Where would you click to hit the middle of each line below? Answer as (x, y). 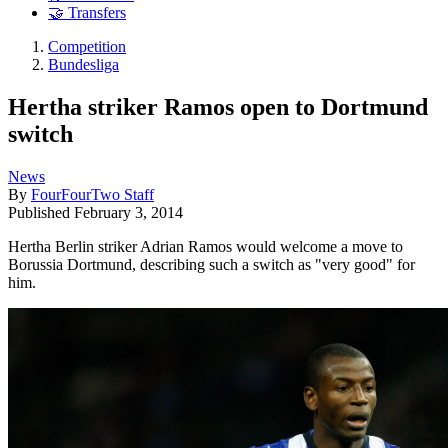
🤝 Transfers (87, 13)
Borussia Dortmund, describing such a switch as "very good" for (211, 264)
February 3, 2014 (128, 212)
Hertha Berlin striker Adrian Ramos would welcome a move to (205, 246)
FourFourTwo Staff (92, 194)
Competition (87, 47)
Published (41, 212)
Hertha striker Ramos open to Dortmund (218, 106)
